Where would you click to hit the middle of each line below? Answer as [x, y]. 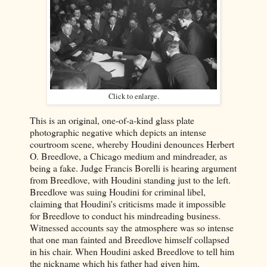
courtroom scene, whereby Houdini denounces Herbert [132, 144]
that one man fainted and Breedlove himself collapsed [130, 239]
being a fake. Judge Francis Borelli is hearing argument [133, 167]
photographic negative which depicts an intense [118, 132]
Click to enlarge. [133, 96]
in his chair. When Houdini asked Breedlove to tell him [132, 251]
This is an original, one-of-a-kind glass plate [112, 120]
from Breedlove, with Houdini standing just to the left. [130, 179]
